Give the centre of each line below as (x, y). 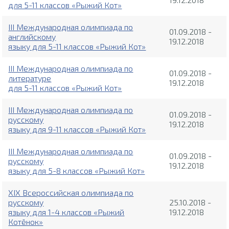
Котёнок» (26, 222)
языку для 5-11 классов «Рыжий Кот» (77, 47)
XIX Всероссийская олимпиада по (71, 193)
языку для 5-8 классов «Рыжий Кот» (77, 171)
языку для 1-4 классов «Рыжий (66, 212)
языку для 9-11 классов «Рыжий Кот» (77, 129)
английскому (32, 37)
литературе (30, 78)
